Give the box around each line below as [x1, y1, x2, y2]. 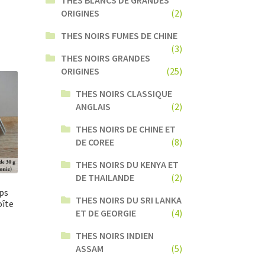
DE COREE [76, 135, 115, 148]
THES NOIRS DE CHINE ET [76, 122, 176, 135]
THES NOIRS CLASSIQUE [76, 87, 173, 99]
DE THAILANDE [76, 171, 135, 183]
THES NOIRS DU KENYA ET [76, 158, 179, 170]
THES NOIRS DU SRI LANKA [76, 193, 182, 206]
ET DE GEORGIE [76, 206, 137, 219]
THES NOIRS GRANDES [60, 51, 150, 64]
